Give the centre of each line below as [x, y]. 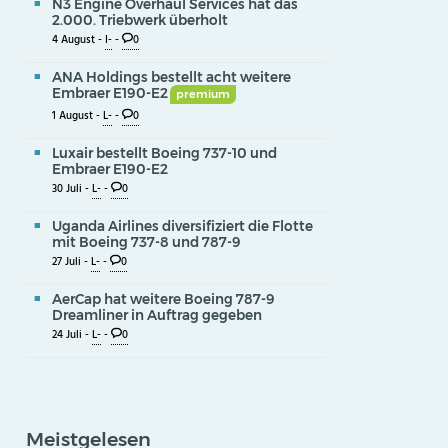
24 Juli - [72, 336]
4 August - [78, 40]
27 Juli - [71, 263]
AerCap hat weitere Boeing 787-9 [163, 299]
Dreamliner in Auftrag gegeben [157, 315]
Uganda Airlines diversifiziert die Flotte [182, 225]
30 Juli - [72, 190]
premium [202, 94]
